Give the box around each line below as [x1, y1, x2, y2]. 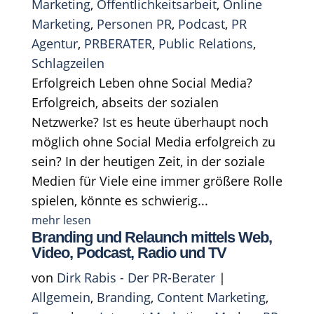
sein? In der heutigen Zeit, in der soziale [31, 152, 265, 170]
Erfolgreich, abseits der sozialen [31, 93, 219, 111]
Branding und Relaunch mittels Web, [31, 228, 272, 246]
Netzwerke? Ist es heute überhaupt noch [31, 113, 268, 130]
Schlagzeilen [31, 54, 104, 71]
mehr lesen [31, 212, 91, 228]
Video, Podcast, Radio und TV [31, 243, 226, 261]
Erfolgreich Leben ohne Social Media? [31, 74, 252, 91]
